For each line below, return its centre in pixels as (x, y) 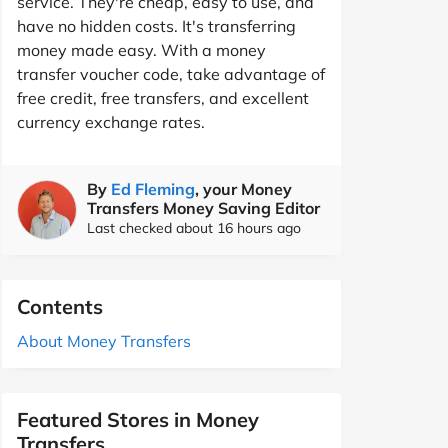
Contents (60, 306)
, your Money (243, 189)
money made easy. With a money (141, 50)
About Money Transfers (104, 341)
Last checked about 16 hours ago (194, 228)
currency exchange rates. (111, 122)
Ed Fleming (153, 189)
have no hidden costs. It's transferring (156, 26)
